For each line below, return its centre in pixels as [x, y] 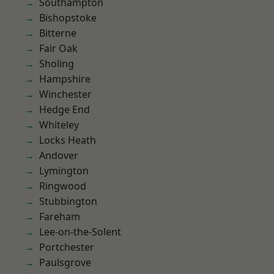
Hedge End [65, 109]
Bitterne [58, 33]
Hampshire [65, 79]
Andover [59, 155]
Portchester [67, 247]
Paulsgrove [65, 262]
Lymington [64, 171]
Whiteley [59, 125]
